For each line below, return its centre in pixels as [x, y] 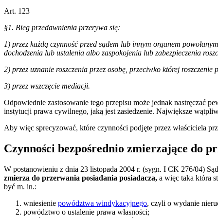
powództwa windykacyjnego [102, 203]
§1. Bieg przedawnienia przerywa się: [62, 28]
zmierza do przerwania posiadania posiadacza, [81, 178]
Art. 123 [17, 11]
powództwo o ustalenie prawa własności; [86, 212]
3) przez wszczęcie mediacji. [47, 86]
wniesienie [41, 203]
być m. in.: [20, 187]
